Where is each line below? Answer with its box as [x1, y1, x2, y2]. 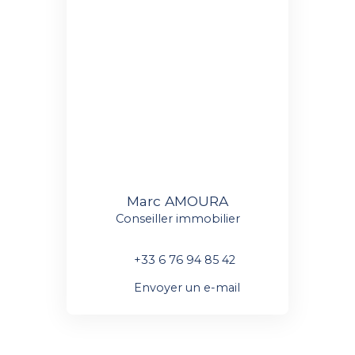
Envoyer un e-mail [134, 280, 240, 295]
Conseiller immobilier [115, 212, 240, 227]
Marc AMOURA [127, 193, 228, 210]
